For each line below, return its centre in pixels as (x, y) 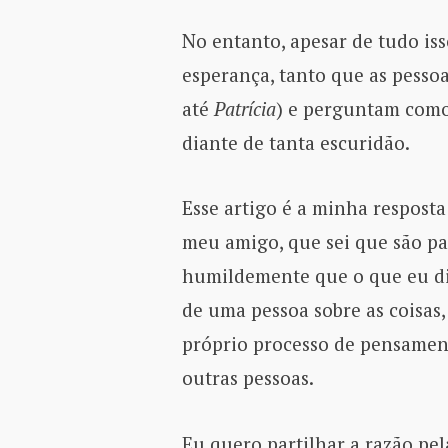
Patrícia (244, 109)
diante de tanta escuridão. (295, 143)
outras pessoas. (247, 378)
